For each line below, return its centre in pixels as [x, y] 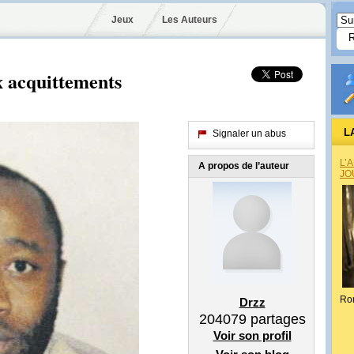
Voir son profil [252, 335]
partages [276, 319]
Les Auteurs [189, 20]
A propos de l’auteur [244, 166]
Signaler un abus [249, 134]
